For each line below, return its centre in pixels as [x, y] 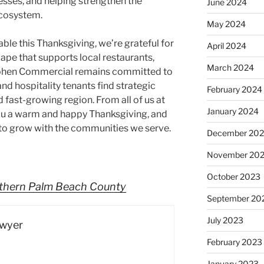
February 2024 [234, 90]
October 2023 [233, 177]
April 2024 [226, 46]
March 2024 [230, 68]
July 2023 [225, 220]
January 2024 [232, 111]
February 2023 [234, 242]
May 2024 [226, 24]
